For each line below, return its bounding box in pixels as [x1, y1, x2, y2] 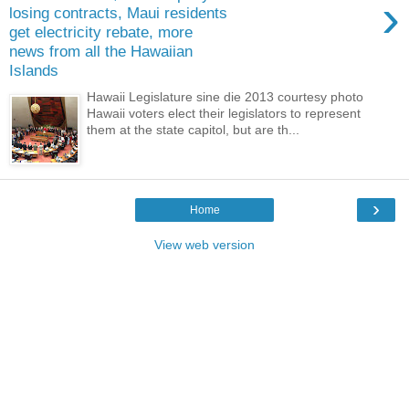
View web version [154, 236, 255, 252]
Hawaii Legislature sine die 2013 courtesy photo [87, 89, 364, 104]
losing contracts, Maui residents [9, 4, 227, 23]
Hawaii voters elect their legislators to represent [87, 105, 362, 121]
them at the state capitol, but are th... [87, 121, 300, 137]
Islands [9, 61, 58, 80]
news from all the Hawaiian [9, 42, 193, 61]
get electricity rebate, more [9, 23, 193, 42]
